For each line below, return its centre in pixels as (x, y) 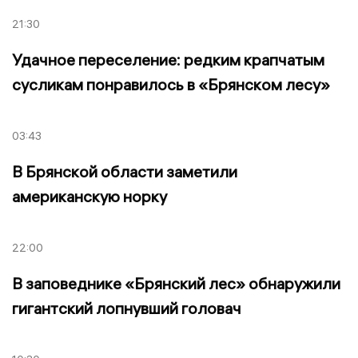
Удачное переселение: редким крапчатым (168, 59)
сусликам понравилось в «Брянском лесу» (171, 84)
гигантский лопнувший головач (127, 308)
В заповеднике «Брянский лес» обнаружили (176, 283)
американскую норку (89, 196)
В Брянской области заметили (125, 171)
